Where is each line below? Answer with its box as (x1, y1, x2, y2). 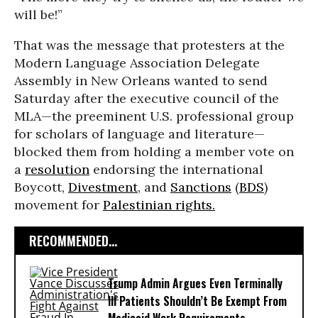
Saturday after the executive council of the (14, 90, 279, 106)
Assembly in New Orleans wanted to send (14, 72, 268, 89)
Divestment (68, 179, 138, 195)
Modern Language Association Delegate (14, 55, 260, 71)
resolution (25, 161, 89, 177)
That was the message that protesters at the (14, 37, 285, 53)
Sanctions (170, 179, 231, 195)
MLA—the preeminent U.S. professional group (14, 108, 294, 124)
